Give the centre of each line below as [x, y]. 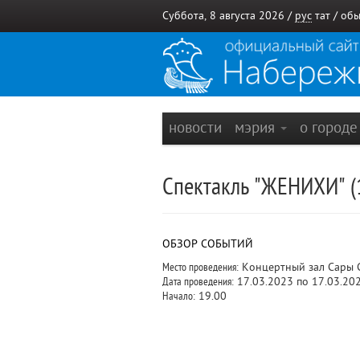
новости [195, 127]
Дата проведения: [198, 282]
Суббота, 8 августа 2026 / [229, 16]
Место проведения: [200, 267]
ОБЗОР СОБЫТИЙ [208, 244]
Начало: [179, 296]
